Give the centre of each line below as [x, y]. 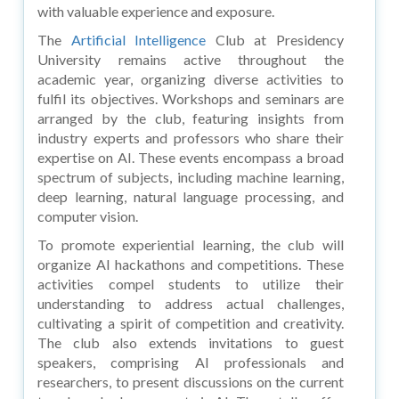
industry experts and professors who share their [191, 137]
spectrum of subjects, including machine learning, [191, 176]
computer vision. [88, 216]
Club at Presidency [275, 39]
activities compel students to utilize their [191, 283]
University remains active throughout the [191, 59]
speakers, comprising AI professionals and [191, 362]
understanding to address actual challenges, [191, 303]
